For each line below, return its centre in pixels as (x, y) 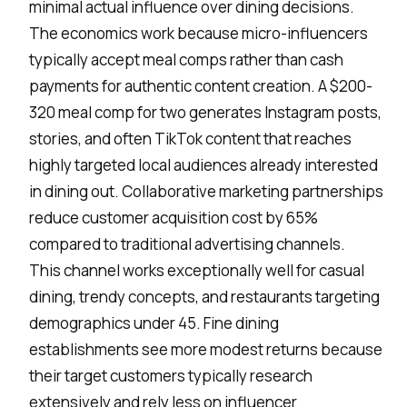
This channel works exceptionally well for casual (197, 270)
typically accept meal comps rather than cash (186, 59)
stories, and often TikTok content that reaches (190, 138)
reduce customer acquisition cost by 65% (174, 217)
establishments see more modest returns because (206, 349)
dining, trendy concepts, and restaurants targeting (204, 296)
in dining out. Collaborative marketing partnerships (206, 191)
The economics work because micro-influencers (199, 33)
